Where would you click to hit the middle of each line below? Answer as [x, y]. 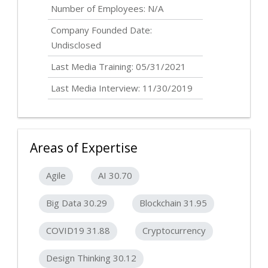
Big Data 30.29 [77, 202]
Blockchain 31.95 [173, 202]
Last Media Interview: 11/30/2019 [122, 88]
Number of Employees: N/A [107, 8]
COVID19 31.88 [78, 230]
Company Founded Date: [101, 30]
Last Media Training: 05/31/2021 [118, 66]
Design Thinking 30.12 [91, 258]
